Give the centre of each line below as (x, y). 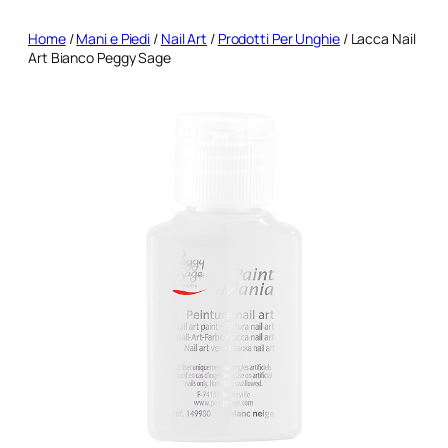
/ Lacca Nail (377, 38)
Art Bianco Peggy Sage (99, 57)
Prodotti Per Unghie (278, 38)
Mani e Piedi (113, 38)
